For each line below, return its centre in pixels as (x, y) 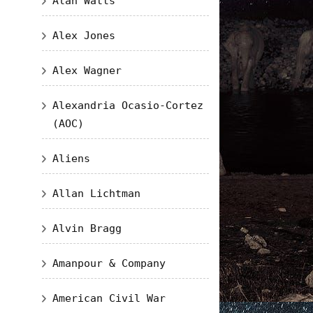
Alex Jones (83, 36)
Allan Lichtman (96, 194)
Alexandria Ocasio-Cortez (128, 105)
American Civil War (109, 298)
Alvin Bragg (87, 228)
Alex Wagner (87, 71)
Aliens (71, 159)
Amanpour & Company (109, 263)
